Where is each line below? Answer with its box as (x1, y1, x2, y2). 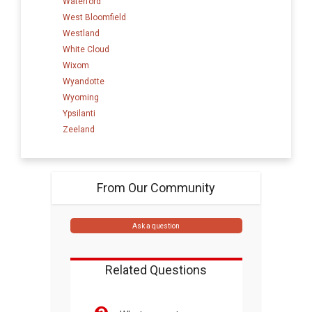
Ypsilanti (63, 108, 95, 118)
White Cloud (63, 44, 109, 54)
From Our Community (97, 180, 215, 195)
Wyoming (63, 92, 99, 102)
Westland (63, 28, 100, 38)
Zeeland (63, 124, 95, 134)
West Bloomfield (63, 12, 126, 22)
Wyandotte (63, 76, 104, 86)
